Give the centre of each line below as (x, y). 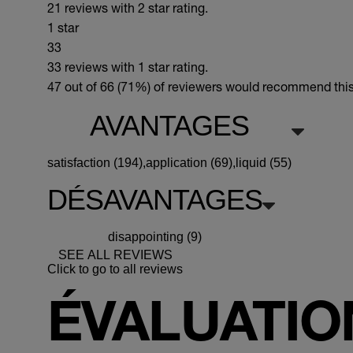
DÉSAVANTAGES (155, 200)
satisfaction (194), (97, 163)
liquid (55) (264, 163)
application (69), (191, 163)
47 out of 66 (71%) (99, 86)
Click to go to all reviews (115, 269)
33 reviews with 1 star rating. (128, 67)
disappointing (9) (155, 237)
